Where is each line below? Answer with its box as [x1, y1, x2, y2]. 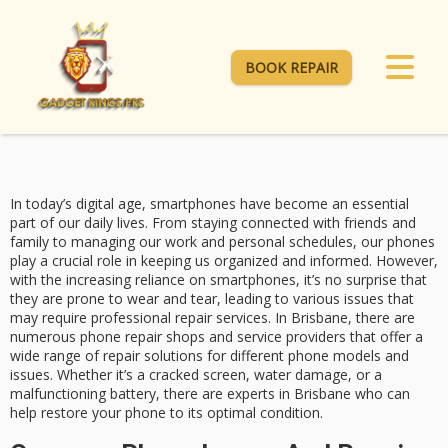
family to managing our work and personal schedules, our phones [10, 232, 435, 252]
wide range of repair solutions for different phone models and [10, 346, 409, 366]
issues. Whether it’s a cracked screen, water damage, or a [10, 365, 382, 385]
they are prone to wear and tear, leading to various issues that [10, 289, 414, 309]
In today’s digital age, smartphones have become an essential [10, 194, 409, 214]
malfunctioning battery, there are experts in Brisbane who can [10, 384, 410, 404]
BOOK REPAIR [245, 57, 338, 77]
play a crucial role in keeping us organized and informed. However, [10, 251, 438, 271]
